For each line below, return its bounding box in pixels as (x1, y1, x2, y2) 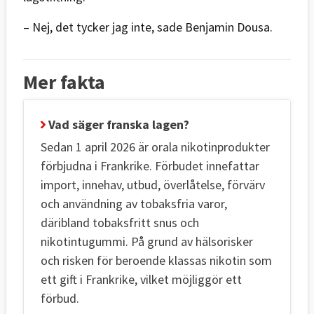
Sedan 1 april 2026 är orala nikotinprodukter (41, 138, 270, 155)
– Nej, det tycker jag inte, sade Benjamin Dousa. (23, 18, 273, 35)
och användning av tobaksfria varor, (41, 195, 227, 212)
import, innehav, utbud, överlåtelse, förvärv (41, 176, 265, 193)
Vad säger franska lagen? (46, 116, 189, 132)
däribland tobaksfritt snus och (41, 214, 199, 231)
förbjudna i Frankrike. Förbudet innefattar (41, 157, 259, 174)
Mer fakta (23, 69, 105, 95)
